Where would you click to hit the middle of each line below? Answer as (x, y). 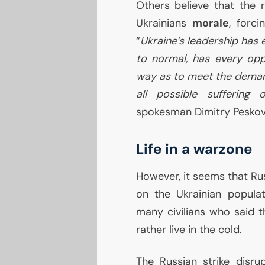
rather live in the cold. (189, 230)
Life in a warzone (194, 149)
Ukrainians (164, 23)
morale (210, 23)
